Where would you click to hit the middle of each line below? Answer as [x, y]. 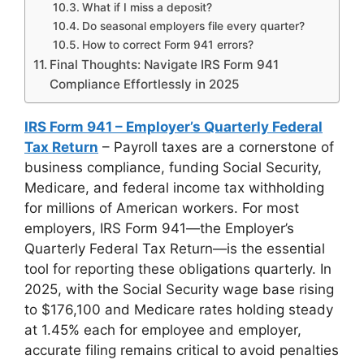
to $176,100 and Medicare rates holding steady [179, 310]
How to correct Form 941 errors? [167, 45]
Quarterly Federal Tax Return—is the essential [175, 249]
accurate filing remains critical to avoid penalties [182, 350]
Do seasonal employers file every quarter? [193, 26]
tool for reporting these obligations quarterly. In [178, 269]
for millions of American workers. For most [162, 208]
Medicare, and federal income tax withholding [174, 188]
